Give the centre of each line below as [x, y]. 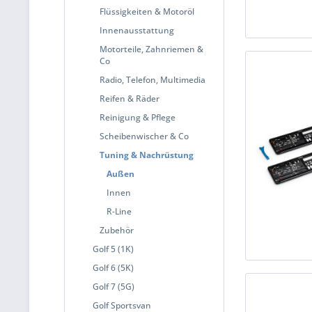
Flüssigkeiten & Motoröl [147, 11]
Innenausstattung [137, 30]
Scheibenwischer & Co [144, 136]
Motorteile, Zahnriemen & [151, 49]
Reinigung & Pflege [138, 117]
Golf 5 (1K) [113, 249]
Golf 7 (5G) [114, 287]
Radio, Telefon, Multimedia [153, 80]
